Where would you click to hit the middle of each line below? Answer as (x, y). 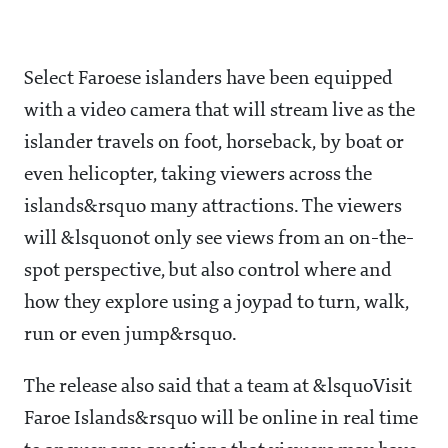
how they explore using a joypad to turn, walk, (216, 303)
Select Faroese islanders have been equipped (208, 79)
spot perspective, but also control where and (208, 271)
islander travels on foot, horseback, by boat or (214, 143)
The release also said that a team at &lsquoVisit (218, 387)
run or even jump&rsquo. (130, 335)
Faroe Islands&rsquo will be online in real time (221, 419)
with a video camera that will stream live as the (219, 111)
